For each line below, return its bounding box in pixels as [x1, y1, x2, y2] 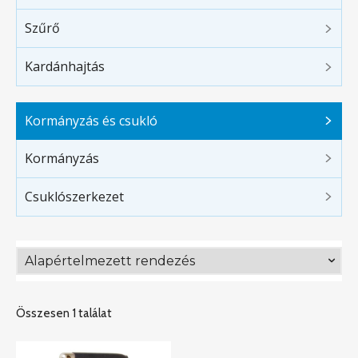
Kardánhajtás [25, 58, 105, 76]
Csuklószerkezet [25, 187, 124, 205]
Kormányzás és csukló [25, 112, 157, 130]
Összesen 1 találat [16, 305, 112, 320]
